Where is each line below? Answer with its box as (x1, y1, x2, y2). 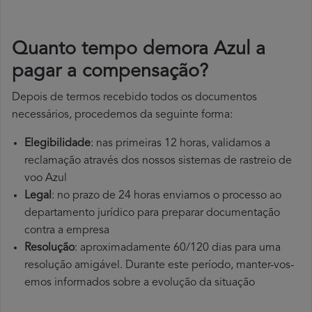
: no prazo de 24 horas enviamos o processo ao (52, 190, 281, 202)
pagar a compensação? (12, 63, 208, 82)
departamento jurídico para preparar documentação (24, 208, 280, 219)
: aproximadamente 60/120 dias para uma (75, 242, 281, 254)
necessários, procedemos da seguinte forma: (12, 109, 233, 121)
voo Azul (24, 173, 67, 185)
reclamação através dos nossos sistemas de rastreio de (24, 155, 292, 167)
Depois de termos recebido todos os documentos (12, 92, 257, 104)
